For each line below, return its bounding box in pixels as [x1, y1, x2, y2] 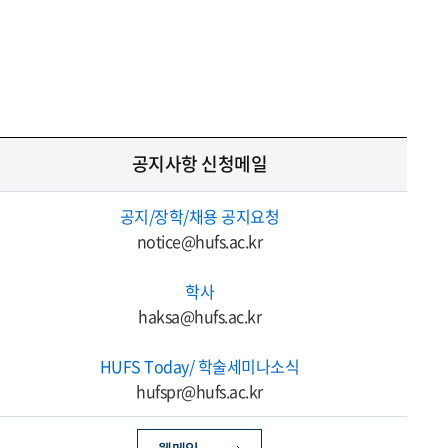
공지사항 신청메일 [131, 150, 268, 177]
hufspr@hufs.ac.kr [136, 379, 263, 403]
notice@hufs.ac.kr [136, 229, 263, 253]
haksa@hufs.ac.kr [138, 304, 261, 328]
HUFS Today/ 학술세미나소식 [99, 354, 300, 378]
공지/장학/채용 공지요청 [119, 204, 280, 228]
